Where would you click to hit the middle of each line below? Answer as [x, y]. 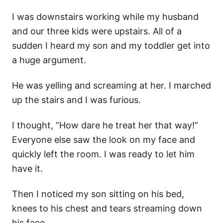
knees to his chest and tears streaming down [107, 208]
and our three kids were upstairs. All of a [97, 31]
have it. [27, 168]
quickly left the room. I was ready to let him [103, 154]
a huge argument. [49, 60]
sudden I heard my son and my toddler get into [111, 45]
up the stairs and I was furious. [76, 100]
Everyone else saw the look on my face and [104, 139]
